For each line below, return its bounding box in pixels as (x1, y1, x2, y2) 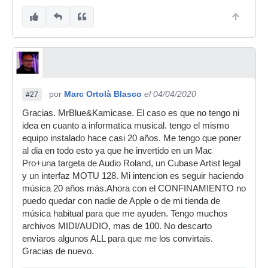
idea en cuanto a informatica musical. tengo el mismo (22, 120, 229, 130)
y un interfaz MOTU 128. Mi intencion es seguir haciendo (22, 170, 243, 181)
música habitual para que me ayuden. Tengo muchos (22, 208, 228, 218)
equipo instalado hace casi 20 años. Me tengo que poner (22, 133, 241, 143)
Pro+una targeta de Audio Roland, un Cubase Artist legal (22, 158, 240, 168)
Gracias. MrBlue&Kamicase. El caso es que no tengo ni (22, 108, 239, 118)
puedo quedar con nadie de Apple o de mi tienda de (22, 196, 220, 206)
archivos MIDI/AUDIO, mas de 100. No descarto (22, 221, 212, 231)
